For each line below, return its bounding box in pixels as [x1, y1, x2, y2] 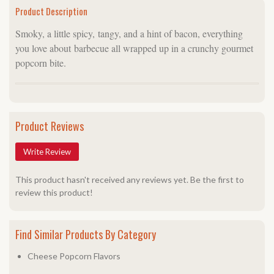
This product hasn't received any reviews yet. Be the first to [15, 174, 244, 185]
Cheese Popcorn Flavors [28, 251, 120, 261]
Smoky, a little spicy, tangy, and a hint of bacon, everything [15, 27, 243, 40]
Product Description [15, 4, 87, 18]
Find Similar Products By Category [15, 226, 156, 242]
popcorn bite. [15, 56, 66, 69]
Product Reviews [15, 118, 84, 134]
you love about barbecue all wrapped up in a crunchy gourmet [15, 42, 253, 54]
